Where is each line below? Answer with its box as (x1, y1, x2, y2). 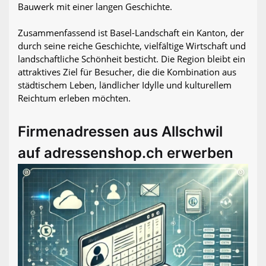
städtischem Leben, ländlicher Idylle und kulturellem (18, 78, 232, 91)
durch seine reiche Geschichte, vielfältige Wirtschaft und (18, 39, 246, 52)
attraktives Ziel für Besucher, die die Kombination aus (18, 65, 236, 78)
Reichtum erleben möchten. (18, 91, 131, 104)
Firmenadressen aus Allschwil (18, 122, 223, 140)
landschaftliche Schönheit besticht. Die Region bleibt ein (18, 52, 245, 65)
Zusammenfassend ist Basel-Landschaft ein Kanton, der (18, 26, 244, 39)
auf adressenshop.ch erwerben (18, 144, 233, 161)
